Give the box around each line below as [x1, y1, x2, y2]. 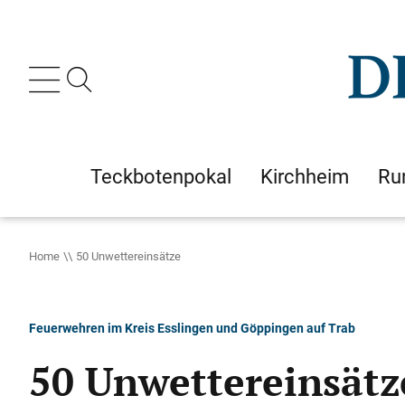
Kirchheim [260, 163, 349, 190]
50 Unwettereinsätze [76, 248, 181, 264]
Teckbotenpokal [90, 163, 231, 190]
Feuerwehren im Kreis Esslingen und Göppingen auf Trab [29, 319, 355, 336]
